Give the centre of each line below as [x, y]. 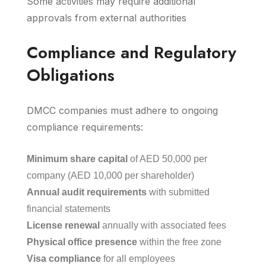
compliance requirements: [85, 127]
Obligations [71, 75]
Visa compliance [64, 259]
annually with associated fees [164, 225]
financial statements [70, 209]
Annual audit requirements [87, 192]
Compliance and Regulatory [132, 53]
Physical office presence [82, 242]
